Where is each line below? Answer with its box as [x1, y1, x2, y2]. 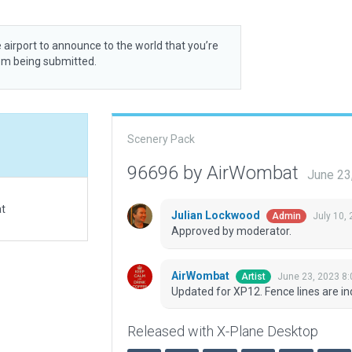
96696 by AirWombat [126, 162, 303, 184]
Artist [240, 271, 266, 283]
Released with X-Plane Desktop [126, 323, 318, 340]
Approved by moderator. [170, 225, 291, 238]
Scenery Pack [126, 133, 195, 145]
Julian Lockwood [170, 209, 262, 222]
